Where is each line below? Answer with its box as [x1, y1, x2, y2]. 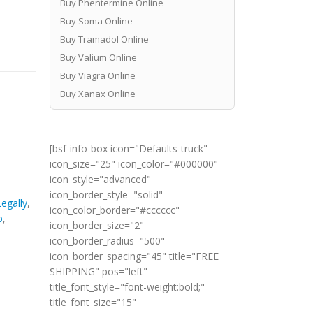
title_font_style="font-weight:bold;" [50, 280, 205, 294]
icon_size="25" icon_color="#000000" [50, 157, 218, 171]
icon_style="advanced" [50, 173, 151, 187]
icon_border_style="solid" [50, 188, 163, 202]
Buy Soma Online [59, 14, 133, 27]
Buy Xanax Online [59, 87, 136, 100]
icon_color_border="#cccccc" [50, 203, 180, 217]
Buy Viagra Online [59, 68, 136, 82]
